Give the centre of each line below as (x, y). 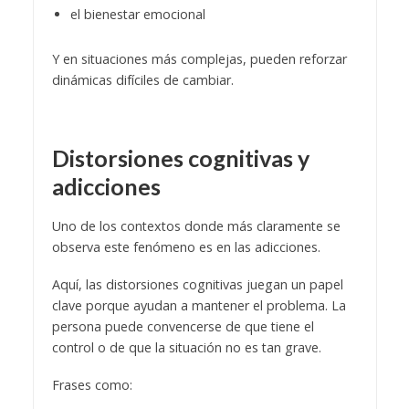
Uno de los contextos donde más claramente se (196, 226)
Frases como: (92, 385)
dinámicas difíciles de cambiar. (142, 80)
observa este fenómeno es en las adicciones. (186, 247)
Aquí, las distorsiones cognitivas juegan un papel (197, 285)
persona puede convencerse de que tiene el (183, 327)
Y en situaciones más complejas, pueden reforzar (199, 59)
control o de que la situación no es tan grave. (186, 348)
